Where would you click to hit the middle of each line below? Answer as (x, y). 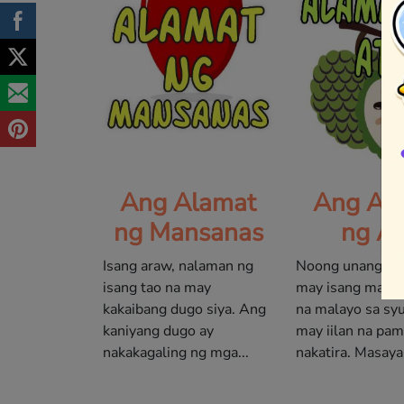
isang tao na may (157, 287)
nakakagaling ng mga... (176, 352)
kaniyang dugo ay (158, 331)
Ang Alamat (188, 202)
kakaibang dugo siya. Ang (184, 309)
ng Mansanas (188, 232)
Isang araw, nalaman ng (178, 266)
